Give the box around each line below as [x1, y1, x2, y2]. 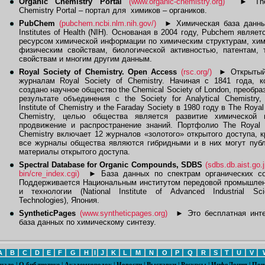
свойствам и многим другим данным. [18, 54, 152, 63]
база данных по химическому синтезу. [18, 218, 156, 227]
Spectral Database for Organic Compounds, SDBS [18, 160, 203, 169]
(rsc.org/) [180, 67, 212, 76]
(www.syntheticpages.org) [79, 209, 167, 218]
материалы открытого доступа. [18, 147, 130, 156]
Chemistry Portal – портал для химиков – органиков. [18, 6, 207, 15]
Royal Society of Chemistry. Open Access [18, 67, 177, 76]
